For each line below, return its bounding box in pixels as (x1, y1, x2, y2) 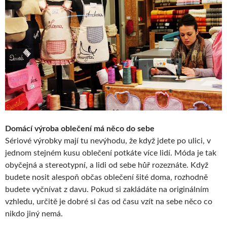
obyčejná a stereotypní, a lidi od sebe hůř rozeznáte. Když (5, 161, 208, 170)
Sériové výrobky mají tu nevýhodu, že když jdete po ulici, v (5, 137, 211, 145)
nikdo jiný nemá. (5, 210, 63, 218)
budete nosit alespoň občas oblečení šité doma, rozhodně (5, 173, 208, 182)
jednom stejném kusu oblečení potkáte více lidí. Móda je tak (5, 149, 216, 158)
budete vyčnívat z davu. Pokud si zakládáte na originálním (5, 185, 209, 194)
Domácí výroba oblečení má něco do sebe (5, 125, 155, 133)
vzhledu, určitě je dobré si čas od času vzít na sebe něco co (5, 198, 212, 206)
